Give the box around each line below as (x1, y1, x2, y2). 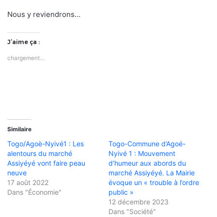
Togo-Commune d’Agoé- (108, 139, 186, 148)
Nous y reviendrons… (7, 10, 80, 19)
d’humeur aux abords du (108, 159, 186, 168)
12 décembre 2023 (108, 198, 169, 206)
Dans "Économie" (7, 188, 62, 197)
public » (108, 188, 134, 197)
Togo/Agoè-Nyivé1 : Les (7, 139, 84, 148)
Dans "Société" (108, 207, 156, 216)
